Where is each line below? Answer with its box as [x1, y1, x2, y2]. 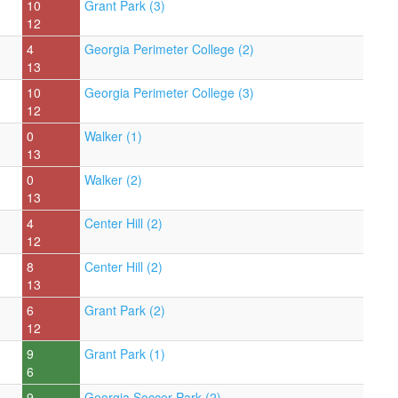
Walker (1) [84, 126, 142, 145]
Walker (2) [84, 170, 142, 188]
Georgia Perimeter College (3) [84, 83, 254, 101]
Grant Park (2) [84, 300, 165, 319]
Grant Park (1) [84, 344, 165, 362]
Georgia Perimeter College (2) [84, 39, 254, 58]
